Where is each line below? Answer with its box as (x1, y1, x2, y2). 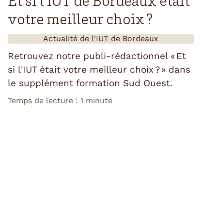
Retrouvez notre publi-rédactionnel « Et (8, 50, 186, 62)
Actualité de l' (43, 34, 96, 44)
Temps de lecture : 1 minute (8, 96, 112, 106)
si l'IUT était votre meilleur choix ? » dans (8, 64, 190, 76)
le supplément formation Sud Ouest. (8, 77, 172, 89)
